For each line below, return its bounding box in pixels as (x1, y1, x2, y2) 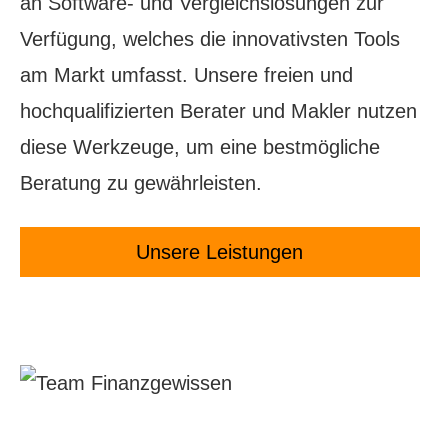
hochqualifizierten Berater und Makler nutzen (20, 99, 417, 122)
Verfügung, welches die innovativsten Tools (20, 27, 400, 50)
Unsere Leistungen (136, 240, 304, 263)
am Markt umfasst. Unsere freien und (20, 63, 353, 86)
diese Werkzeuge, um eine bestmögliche (20, 135, 380, 158)
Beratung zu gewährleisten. (20, 171, 262, 194)
